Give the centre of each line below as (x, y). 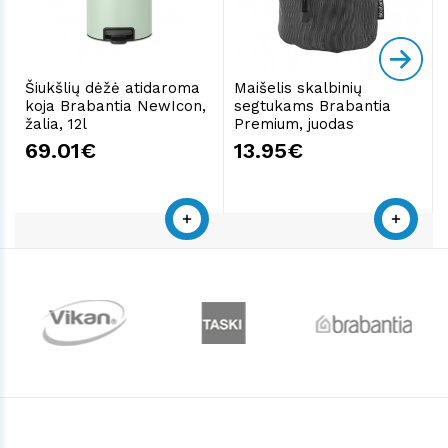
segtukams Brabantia (312, 105)
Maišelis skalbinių (298, 87)
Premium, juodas (294, 123)
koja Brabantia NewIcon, (115, 105)
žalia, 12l (56, 123)
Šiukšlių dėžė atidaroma (112, 87)
